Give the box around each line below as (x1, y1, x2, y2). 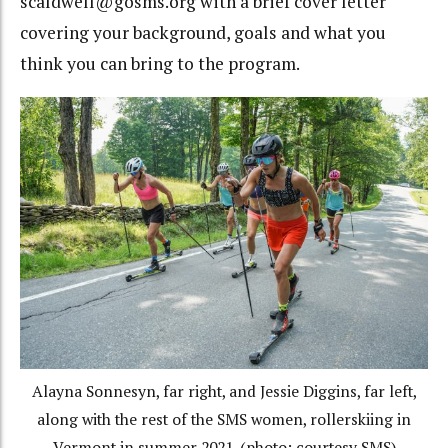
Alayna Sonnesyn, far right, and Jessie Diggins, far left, (31, 380, 417, 402)
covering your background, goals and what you (20, 21, 386, 45)
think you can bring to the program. (20, 52, 300, 76)
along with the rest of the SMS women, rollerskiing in (37, 408, 411, 430)
